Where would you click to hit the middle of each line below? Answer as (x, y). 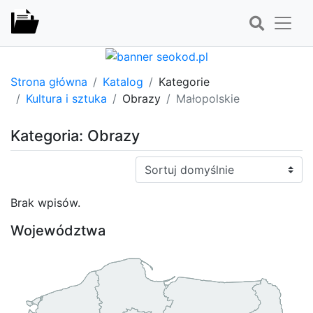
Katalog (123, 81)
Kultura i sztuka (66, 98)
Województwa (58, 230)
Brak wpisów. (45, 202)
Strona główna (49, 81)
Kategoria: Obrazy (75, 135)
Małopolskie (208, 98)
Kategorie (184, 81)
